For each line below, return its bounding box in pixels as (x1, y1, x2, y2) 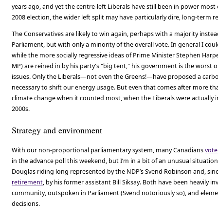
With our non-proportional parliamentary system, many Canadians (12, 146, 205, 154)
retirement (12, 178, 43, 186)
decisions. (12, 200, 40, 208)
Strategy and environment (12, 124, 102, 136)
